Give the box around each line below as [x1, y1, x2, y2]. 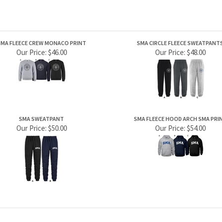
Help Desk [118, 211, 142, 218]
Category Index [22, 211, 55, 218]
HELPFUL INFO [118, 199, 163, 207]
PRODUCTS [22, 199, 55, 207]
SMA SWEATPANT [19, 91, 64, 99]
